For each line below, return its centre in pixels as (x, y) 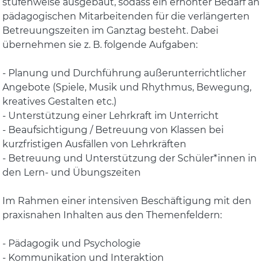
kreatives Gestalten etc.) (60, 101)
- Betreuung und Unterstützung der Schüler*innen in (130, 158)
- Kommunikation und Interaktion (83, 258)
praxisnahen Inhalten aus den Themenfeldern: (112, 215)
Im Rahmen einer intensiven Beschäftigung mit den (127, 201)
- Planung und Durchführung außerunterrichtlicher (125, 73)
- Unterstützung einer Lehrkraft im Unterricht (111, 116)
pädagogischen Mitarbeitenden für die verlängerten (126, 16)
